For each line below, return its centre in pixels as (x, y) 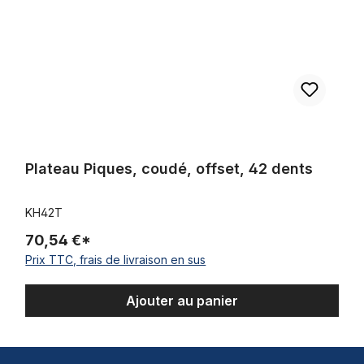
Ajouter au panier (182, 300)
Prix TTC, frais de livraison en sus (116, 259)
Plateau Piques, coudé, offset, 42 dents (169, 168)
